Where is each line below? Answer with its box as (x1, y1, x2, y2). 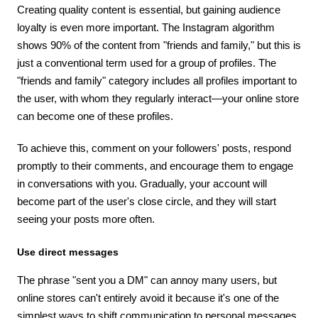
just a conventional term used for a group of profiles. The (17, 56, 276, 69)
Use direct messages (17, 246, 119, 258)
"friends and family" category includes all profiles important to (17, 74, 297, 87)
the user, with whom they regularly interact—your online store (17, 92, 299, 104)
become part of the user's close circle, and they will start (17, 194, 276, 207)
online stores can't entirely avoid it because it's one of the (17, 291, 279, 304)
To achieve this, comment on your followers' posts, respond (17, 141, 291, 154)
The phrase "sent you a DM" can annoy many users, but (17, 273, 277, 286)
